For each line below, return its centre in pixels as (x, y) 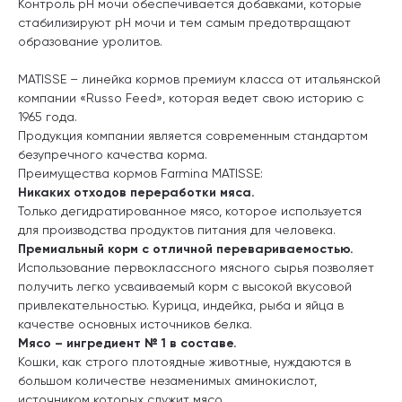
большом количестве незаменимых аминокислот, (167, 380)
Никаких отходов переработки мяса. (136, 192)
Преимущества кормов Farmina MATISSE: (140, 173)
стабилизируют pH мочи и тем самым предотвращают (184, 22)
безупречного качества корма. (113, 154)
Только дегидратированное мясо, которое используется (190, 210)
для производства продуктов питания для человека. (177, 229)
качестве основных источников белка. (135, 323)
